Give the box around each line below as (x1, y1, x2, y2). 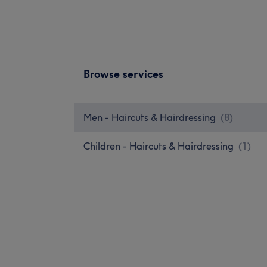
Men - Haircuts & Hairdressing (83, 111, 216, 123)
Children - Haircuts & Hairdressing (83, 139, 234, 152)
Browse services (83, 67, 163, 81)
